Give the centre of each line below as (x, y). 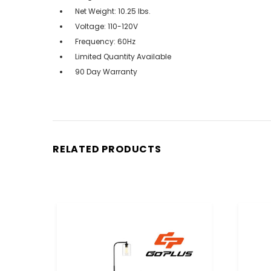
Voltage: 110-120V (106, 26)
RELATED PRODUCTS (107, 149)
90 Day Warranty (106, 71)
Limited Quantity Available (123, 56)
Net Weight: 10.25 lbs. (113, 11)
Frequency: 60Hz (105, 41)
